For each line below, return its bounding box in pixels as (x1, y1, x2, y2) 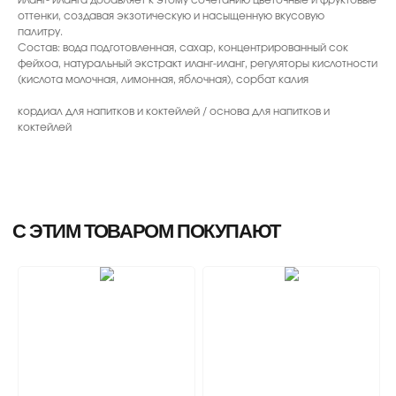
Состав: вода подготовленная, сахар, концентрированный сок (18, 42, 348, 53)
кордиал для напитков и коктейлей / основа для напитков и (18, 105, 330, 117)
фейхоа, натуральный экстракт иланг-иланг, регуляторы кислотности (18, 57, 377, 69)
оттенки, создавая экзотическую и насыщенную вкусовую (18, 10, 324, 21)
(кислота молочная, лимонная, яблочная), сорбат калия (18, 73, 308, 85)
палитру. (18, 26, 63, 37)
